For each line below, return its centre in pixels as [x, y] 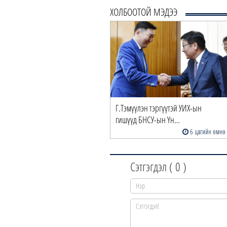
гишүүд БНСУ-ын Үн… [148, 120]
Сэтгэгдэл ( [153, 167]
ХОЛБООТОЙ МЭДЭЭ [144, 12]
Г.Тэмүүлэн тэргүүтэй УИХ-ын [159, 108]
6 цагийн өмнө [207, 132]
